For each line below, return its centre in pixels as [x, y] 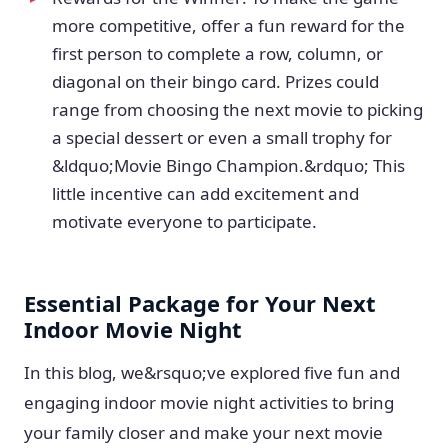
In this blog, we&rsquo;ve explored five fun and [212, 372]
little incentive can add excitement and [205, 193]
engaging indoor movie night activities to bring [209, 402]
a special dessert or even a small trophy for [222, 137]
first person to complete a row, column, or [217, 53]
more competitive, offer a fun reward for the [228, 25]
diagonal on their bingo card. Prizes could [215, 81]
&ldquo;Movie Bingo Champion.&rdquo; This [228, 165]
